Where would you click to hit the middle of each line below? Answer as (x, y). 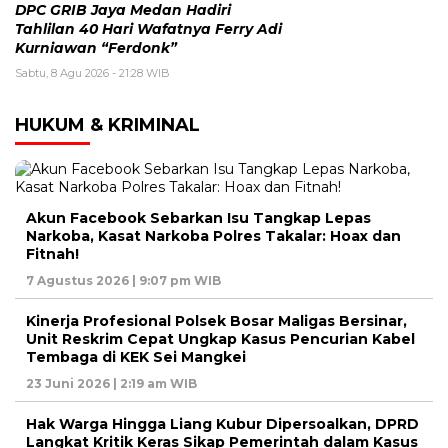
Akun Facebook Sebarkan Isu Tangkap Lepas (198, 217)
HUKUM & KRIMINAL (107, 124)
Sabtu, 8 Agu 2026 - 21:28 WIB (92, 72)
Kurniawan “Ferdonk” (96, 47)
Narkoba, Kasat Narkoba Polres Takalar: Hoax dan (213, 235)
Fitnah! (52, 253)
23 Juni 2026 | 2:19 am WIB (111, 383)
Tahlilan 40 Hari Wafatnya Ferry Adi (148, 28)
